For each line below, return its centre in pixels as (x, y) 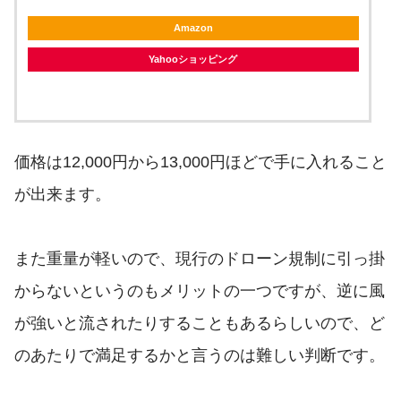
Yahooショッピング (192, 60)
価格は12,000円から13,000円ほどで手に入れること (200, 162)
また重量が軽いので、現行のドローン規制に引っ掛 (200, 259)
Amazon (193, 28)
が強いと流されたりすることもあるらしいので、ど (200, 324)
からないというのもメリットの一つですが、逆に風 (200, 291)
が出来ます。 (63, 195)
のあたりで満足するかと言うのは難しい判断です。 (200, 356)
